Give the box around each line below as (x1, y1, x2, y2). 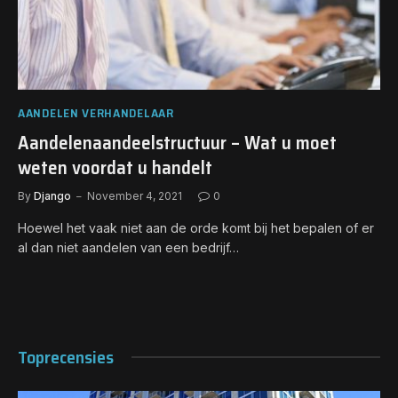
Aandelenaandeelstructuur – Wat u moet (18, 127, 337, 157)
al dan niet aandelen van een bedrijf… (18, 239, 239, 255)
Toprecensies (18, 342, 114, 371)
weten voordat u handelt (18, 152, 212, 182)
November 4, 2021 (87, 188, 182, 203)
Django (34, 188, 71, 203)
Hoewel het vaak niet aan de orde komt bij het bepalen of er (18, 219, 374, 235)
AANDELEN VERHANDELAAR (18, 102, 174, 123)
